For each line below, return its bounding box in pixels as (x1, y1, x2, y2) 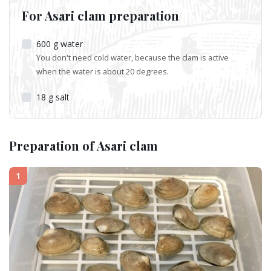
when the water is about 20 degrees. (36, 65, 169, 77)
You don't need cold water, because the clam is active (36, 51, 229, 63)
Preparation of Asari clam (9, 137, 158, 154)
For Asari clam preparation (22, 7, 179, 24)
